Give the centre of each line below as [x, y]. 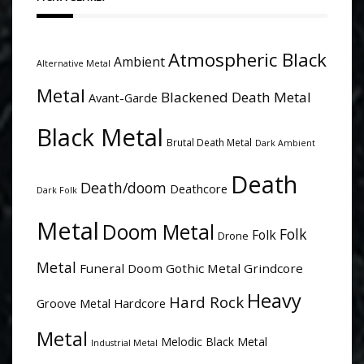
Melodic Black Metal [214, 341]
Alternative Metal [74, 63]
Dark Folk [57, 190]
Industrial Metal [124, 342]
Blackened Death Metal [236, 97]
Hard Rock [206, 301]
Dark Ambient [285, 143]
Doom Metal [158, 232]
